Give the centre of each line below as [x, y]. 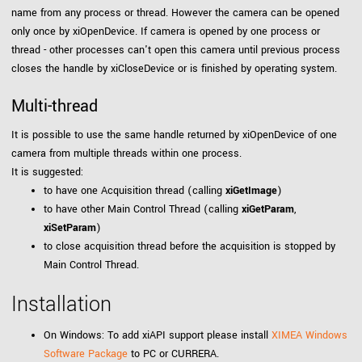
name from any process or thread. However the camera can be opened [175, 13]
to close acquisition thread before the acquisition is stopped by [189, 246]
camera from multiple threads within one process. [126, 154]
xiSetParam [70, 228]
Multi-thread [55, 106]
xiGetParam [268, 209]
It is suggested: [47, 172]
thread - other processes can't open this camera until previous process [176, 50]
